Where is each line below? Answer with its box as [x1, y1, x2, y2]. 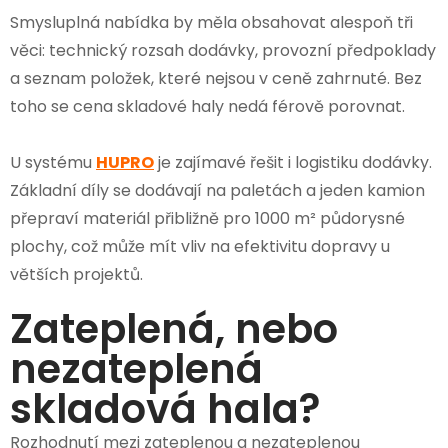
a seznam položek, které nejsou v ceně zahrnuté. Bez [10, 66, 422, 90]
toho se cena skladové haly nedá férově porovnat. [10, 94, 405, 118]
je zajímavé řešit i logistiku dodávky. [154, 150, 432, 174]
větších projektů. [10, 262, 143, 286]
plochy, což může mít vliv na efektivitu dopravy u [10, 234, 390, 258]
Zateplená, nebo [10, 300, 338, 357]
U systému [10, 150, 96, 174]
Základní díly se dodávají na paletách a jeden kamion [10, 178, 425, 202]
